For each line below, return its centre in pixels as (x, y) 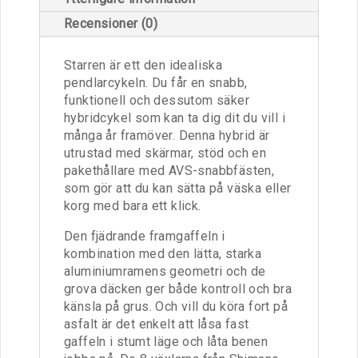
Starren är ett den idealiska (143, 65)
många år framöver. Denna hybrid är (167, 135)
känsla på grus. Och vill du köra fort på (176, 306)
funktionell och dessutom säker (157, 100)
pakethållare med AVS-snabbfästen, (169, 170)
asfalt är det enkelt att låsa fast (157, 324)
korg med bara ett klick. (133, 205)
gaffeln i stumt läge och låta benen (166, 341)
